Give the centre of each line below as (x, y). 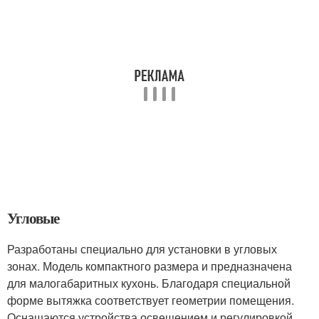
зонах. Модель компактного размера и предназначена (150, 266)
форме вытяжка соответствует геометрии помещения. (151, 300)
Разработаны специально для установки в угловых (142, 249)
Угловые (33, 218)
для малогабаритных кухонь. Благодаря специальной (149, 283)
